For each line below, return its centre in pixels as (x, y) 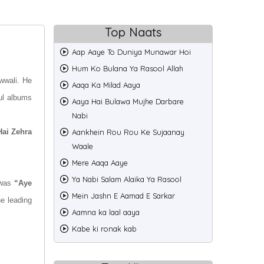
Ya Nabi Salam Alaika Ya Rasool (127, 179)
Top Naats (133, 32)
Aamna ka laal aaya (106, 212)
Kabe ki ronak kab (104, 229)
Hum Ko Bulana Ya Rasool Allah (128, 68)
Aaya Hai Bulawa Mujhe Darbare (128, 101)
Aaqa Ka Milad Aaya (106, 85)
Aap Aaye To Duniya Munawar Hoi (131, 52)
